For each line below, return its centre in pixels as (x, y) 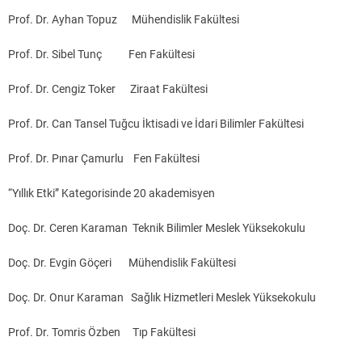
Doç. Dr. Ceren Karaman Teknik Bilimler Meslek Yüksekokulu (157, 228)
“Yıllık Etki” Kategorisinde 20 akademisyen (112, 194)
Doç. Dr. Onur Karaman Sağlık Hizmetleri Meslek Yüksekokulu (162, 298)
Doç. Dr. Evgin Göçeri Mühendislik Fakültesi (122, 263)
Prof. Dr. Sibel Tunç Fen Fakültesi (101, 55)
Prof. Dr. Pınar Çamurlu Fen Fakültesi (104, 159)
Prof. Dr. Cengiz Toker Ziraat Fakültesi (108, 89)
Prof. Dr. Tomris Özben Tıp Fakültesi (102, 333)
